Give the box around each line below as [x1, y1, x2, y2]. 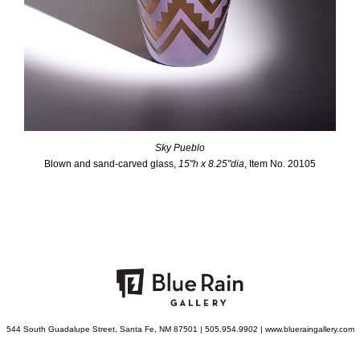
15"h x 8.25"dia [178, 157, 244, 170]
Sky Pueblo [155, 141, 205, 153]
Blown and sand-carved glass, [44, 157, 178, 170]
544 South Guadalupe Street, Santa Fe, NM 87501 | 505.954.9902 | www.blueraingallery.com [6, 324, 354, 333]
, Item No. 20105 [244, 157, 316, 170]
